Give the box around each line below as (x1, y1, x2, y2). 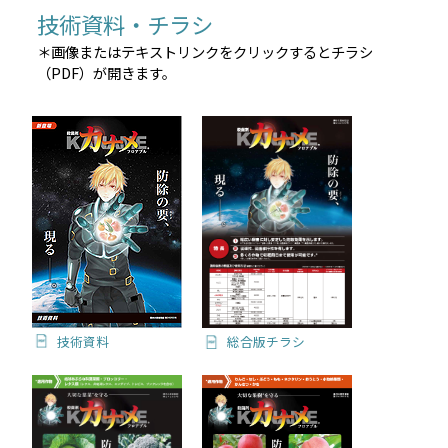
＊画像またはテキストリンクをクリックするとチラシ (37, 41, 374, 63)
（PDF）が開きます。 (37, 62, 177, 84)
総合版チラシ (227, 331, 306, 351)
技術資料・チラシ (37, 8, 236, 41)
